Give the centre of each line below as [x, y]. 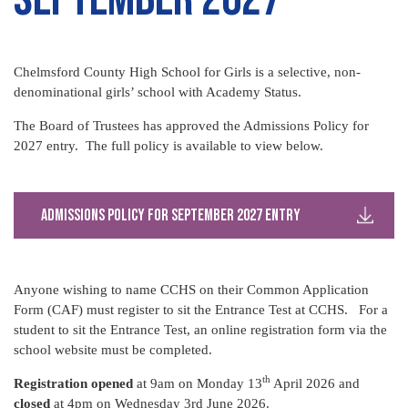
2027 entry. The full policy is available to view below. [168, 146]
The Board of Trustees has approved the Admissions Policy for [191, 126]
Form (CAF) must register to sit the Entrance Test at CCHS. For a [201, 310]
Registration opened [73, 383]
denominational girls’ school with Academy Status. [158, 92]
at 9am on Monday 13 [198, 383]
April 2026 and [315, 383]
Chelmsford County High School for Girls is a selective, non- [187, 72]
